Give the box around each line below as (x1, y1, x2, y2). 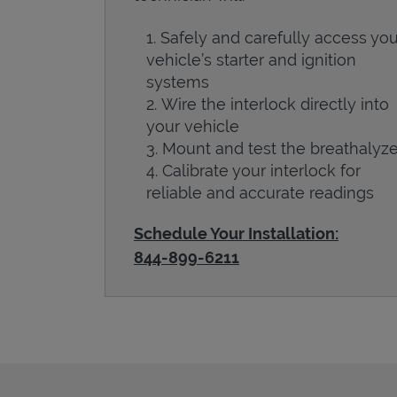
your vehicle (146, 116, 239, 136)
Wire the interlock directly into (161, 94, 389, 113)
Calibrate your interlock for (162, 160, 361, 180)
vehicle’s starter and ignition (146, 50, 356, 69)
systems (146, 72, 209, 91)
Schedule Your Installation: (134, 223, 339, 243)
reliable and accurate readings (146, 183, 374, 202)
